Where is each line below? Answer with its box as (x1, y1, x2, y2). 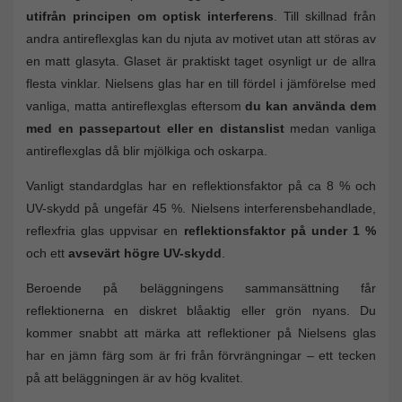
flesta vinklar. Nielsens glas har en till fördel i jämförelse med (26, 76, 376, 92)
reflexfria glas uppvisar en (26, 223, 184, 239)
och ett (26, 246, 68, 261)
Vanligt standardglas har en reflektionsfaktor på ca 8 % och (26, 179, 376, 194)
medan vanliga (284, 121, 377, 136)
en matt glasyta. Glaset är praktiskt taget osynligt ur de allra (26, 54, 376, 69)
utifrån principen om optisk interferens (26, 9, 274, 24)
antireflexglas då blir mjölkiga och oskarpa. (26, 144, 267, 159)
